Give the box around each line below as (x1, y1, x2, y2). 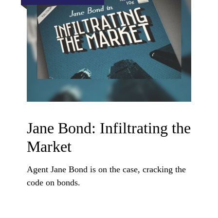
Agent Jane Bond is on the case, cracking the (27, 164, 186, 175)
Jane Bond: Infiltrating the (27, 119, 191, 137)
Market (27, 138, 72, 156)
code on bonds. (27, 178, 80, 188)
